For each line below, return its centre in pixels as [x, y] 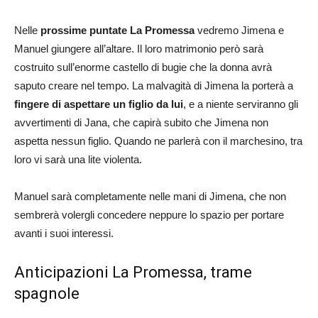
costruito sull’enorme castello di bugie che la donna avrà [143, 67]
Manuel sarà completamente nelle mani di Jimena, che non [150, 196]
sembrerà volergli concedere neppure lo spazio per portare [149, 214]
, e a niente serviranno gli [241, 104]
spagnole [47, 293]
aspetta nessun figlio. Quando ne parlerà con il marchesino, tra [158, 141]
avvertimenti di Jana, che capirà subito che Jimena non [141, 122]
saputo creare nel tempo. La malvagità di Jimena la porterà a [154, 85]
